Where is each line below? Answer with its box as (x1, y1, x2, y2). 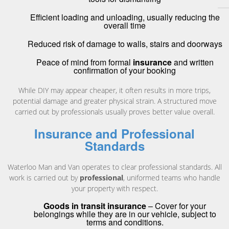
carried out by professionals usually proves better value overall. (14, 106, 215, 117)
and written (171, 56, 214, 68)
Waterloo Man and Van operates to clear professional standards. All (7, 162, 222, 172)
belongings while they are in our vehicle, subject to (33, 208, 216, 220)
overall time (104, 19, 146, 31)
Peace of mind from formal (36, 56, 133, 68)
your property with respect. (71, 184, 158, 194)
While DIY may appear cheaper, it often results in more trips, (18, 85, 211, 95)
